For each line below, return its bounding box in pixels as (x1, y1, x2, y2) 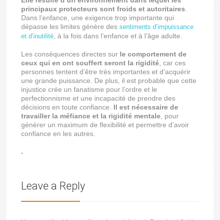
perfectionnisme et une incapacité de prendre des (21, 94, 176, 102)
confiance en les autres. (21, 130, 96, 137)
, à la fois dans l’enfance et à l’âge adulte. (54, 32, 183, 40)
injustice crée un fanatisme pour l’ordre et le (21, 85, 158, 93)
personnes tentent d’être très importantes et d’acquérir (21, 68, 191, 76)
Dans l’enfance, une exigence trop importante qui (21, 14, 174, 22)
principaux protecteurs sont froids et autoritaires (21, 5, 186, 13)
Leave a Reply (21, 180, 85, 192)
